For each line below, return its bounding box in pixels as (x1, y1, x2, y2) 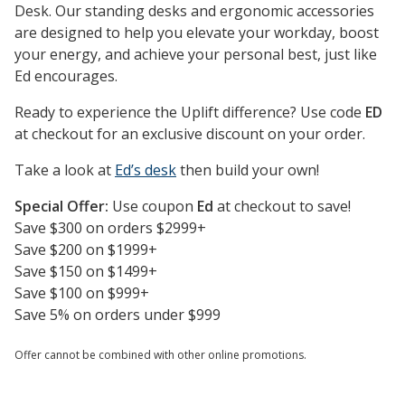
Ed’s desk (115, 160, 176, 181)
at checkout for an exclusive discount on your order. (14, 124, 365, 145)
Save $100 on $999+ (14, 283, 149, 304)
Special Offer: (14, 196, 112, 217)
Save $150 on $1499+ (14, 261, 157, 282)
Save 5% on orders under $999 (14, 305, 221, 325)
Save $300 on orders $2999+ (14, 218, 206, 239)
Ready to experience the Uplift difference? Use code (14, 102, 365, 123)
